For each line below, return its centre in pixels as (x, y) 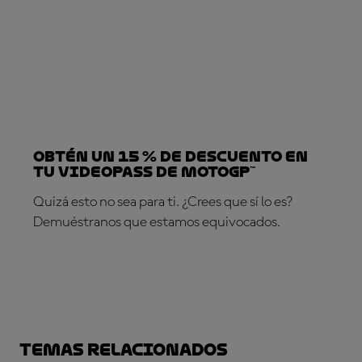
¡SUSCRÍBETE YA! (96, 267)
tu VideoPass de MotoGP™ (144, 172)
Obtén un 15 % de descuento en (170, 156)
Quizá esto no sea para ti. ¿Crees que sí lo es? (163, 202)
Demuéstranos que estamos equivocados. (157, 222)
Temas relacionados (124, 350)
